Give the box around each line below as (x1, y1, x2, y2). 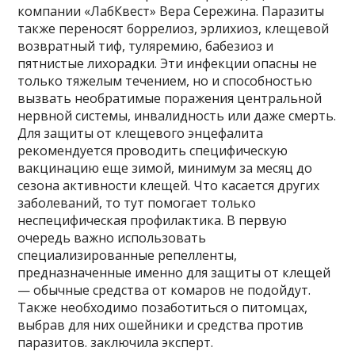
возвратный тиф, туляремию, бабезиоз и (17, 36, 274, 55)
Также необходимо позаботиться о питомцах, (17, 298, 308, 316)
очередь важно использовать (17, 228, 207, 246)
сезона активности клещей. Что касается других (17, 176, 320, 194)
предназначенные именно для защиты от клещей (17, 263, 331, 281)
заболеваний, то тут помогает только (17, 193, 257, 212)
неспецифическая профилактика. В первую (17, 211, 288, 229)
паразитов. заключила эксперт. (17, 333, 214, 351)
